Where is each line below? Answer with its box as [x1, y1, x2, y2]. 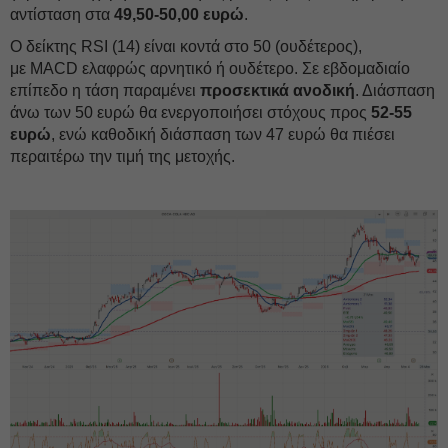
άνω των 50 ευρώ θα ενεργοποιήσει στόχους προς [10, 104, 371, 121]
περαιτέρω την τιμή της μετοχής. [10, 148, 235, 165]
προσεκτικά [200, 82, 289, 99]
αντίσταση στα [10, 6, 114, 23]
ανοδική [293, 82, 355, 99]
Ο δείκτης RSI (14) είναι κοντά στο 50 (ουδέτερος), [10, 38, 362, 55]
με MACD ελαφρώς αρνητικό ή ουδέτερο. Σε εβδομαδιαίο [10, 60, 410, 77]
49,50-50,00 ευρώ [114, 6, 244, 23]
